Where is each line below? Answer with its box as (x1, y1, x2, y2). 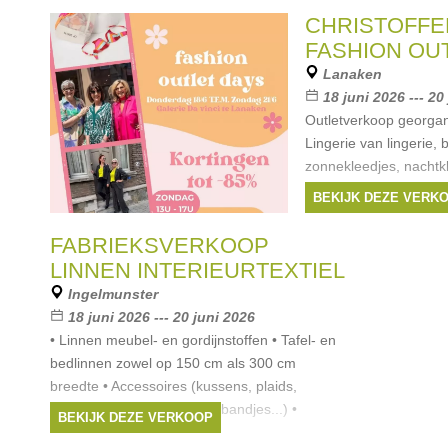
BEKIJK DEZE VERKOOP (58, 410, 213, 425)
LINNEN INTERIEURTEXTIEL (50, 258, 345, 283)
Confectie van (50, 424, 137, 440)
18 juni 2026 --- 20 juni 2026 (68, 309, 255, 325)
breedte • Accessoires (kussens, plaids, (50, 378, 297, 394)
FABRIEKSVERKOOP (50, 233, 269, 258)
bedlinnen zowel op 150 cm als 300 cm (50, 355, 296, 371)
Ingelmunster (68, 286, 158, 302)
